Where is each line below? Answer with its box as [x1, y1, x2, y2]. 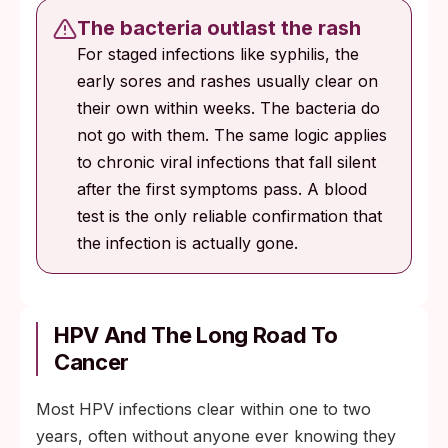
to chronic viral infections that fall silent [77, 152, 376, 172]
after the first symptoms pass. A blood [77, 179, 367, 199]
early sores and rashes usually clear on [77, 71, 378, 91]
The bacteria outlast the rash [77, 16, 361, 40]
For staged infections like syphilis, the [77, 44, 359, 64]
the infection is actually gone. [77, 233, 298, 253]
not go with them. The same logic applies [77, 125, 387, 145]
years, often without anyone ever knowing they [36, 426, 396, 446]
